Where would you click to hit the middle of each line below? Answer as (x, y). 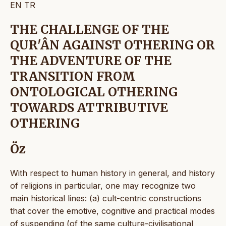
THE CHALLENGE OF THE (90, 29)
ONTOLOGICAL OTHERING (94, 92)
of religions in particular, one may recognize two (103, 185)
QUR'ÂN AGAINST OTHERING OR (112, 45)
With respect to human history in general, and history (112, 173)
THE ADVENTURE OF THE (91, 61)
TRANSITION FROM (73, 76)
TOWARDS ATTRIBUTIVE (89, 107)
